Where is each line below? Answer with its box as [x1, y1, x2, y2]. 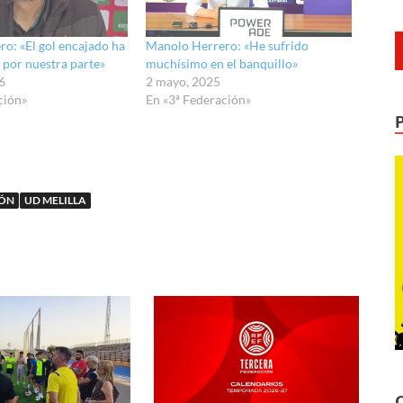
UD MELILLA [24, 193, 86, 208]
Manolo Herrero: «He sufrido [146, 38, 309, 54]
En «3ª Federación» [146, 92, 252, 108]
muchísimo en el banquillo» [146, 56, 299, 72]
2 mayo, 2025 [146, 74, 221, 90]
